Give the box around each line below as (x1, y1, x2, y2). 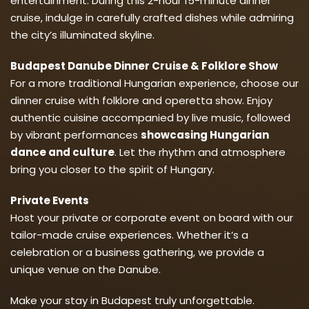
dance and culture (10, 144, 114, 159)
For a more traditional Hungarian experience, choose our (10, 75, 299, 90)
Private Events (10, 192, 89, 208)
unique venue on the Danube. (10, 261, 161, 277)
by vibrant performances (10, 127, 141, 142)
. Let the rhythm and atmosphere (114, 144, 286, 159)
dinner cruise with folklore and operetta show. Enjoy (10, 92, 272, 108)
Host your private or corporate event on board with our (10, 210, 293, 225)
